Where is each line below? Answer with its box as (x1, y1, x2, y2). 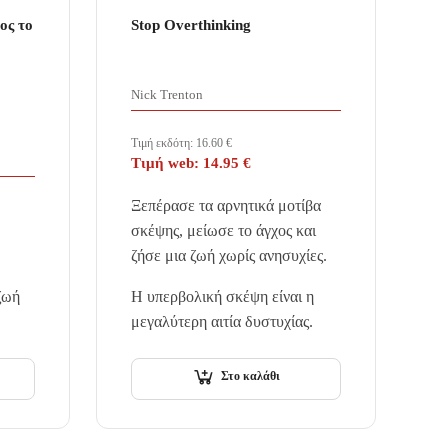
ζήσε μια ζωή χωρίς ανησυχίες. (130, 247, 327, 265)
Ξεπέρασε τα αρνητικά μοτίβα (130, 197, 321, 215)
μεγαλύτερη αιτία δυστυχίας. (130, 313, 313, 331)
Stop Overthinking (130, 17, 251, 34)
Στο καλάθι (220, 369, 280, 384)
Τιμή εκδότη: (130, 136, 196, 151)
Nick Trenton (130, 87, 203, 103)
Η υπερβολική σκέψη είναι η (130, 288, 314, 306)
